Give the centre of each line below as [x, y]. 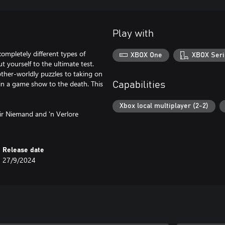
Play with [133, 34]
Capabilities [139, 85]
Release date [24, 150]
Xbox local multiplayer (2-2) [164, 106]
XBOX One [147, 55]
